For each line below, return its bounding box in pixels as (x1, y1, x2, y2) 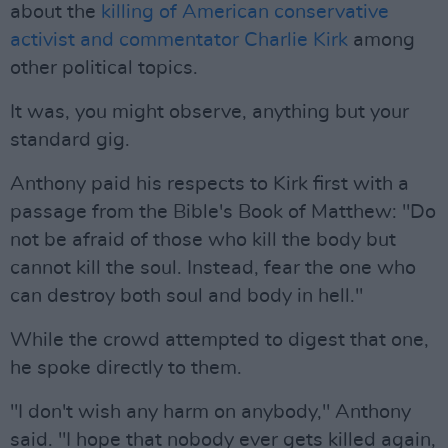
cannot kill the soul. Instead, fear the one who (10, 258, 416, 278)
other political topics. (10, 58, 198, 78)
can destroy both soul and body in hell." (10, 286, 363, 306)
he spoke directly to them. (10, 358, 242, 378)
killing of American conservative (101, 2, 389, 22)
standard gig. (10, 130, 130, 150)
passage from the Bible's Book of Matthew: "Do (10, 202, 436, 222)
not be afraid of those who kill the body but (10, 230, 396, 250)
